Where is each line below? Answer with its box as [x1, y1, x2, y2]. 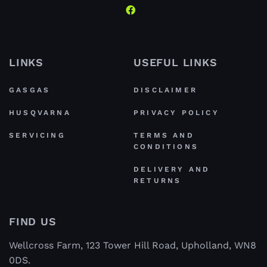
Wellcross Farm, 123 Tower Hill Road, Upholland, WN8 [9, 240, 256, 252]
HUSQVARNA [9, 108, 71, 117]
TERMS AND [133, 131, 194, 140]
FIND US [9, 215, 57, 228]
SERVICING [9, 131, 66, 140]
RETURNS [133, 176, 182, 185]
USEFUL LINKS [133, 56, 218, 69]
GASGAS [9, 86, 51, 95]
